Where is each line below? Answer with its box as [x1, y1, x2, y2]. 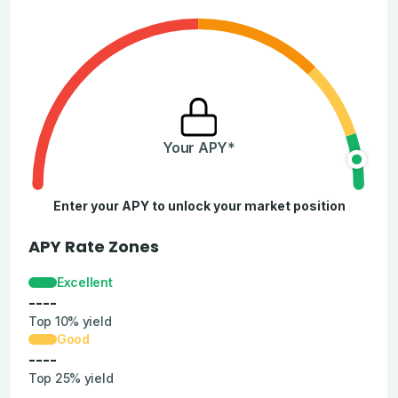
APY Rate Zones [28, 235, 159, 258]
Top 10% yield [28, 313, 112, 329]
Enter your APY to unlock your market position [52, 197, 346, 213]
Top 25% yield [28, 370, 114, 386]
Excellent [57, 274, 113, 290]
